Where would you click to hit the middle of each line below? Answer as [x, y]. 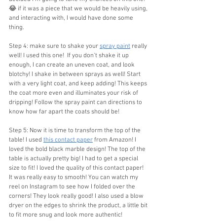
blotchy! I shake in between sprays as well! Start [75, 74]
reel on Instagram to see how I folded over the [73, 187]
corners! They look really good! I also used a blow [77, 196]
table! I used [26, 140]
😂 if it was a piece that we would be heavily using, [79, 9]
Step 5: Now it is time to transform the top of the [75, 130]
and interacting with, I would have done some [72, 18]
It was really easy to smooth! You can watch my [74, 177]
